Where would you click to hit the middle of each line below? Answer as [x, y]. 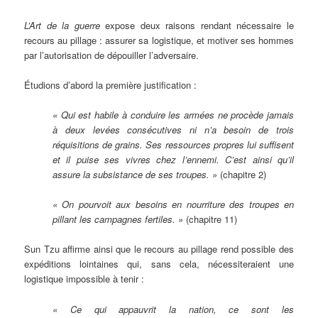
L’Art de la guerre [65, 25]
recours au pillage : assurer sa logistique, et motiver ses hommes [159, 40]
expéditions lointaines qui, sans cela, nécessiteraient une [159, 264]
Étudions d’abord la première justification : [111, 85]
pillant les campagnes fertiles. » [118, 219]
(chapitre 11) [210, 219]
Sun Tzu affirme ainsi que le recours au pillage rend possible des [159, 249]
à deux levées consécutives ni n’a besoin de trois [173, 130]
